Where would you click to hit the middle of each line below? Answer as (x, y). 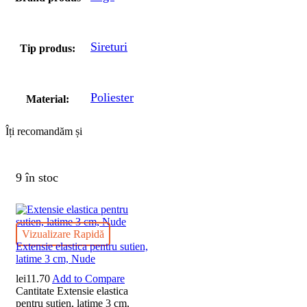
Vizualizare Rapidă (63, 234)
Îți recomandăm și (44, 131)
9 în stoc (37, 177)
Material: (48, 99)
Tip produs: (48, 48)
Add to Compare (88, 279)
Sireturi (109, 46)
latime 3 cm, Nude (56, 258)
